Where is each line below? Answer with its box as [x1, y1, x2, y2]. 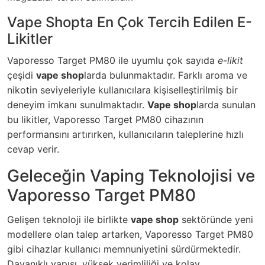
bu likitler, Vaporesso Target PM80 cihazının [7, 114, 203, 126]
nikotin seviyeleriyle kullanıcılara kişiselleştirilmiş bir [7, 84, 238, 96]
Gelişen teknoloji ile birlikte [7, 214, 131, 226]
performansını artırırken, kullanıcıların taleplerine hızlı [7, 128, 244, 141]
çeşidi [7, 69, 36, 82]
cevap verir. [7, 143, 59, 156]
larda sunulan [196, 99, 256, 111]
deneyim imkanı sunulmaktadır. [7, 99, 147, 111]
